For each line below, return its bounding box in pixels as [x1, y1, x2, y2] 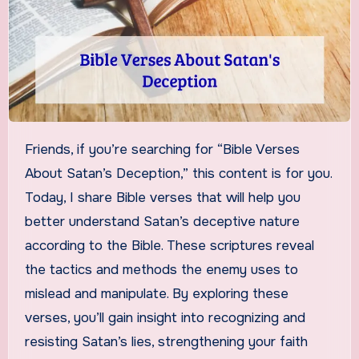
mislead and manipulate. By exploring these [24, 284, 288, 302]
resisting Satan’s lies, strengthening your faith [24, 333, 308, 350]
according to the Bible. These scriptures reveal [24, 236, 314, 254]
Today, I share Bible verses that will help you [24, 188, 301, 206]
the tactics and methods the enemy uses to [24, 260, 298, 278]
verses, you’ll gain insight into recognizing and [24, 309, 305, 326]
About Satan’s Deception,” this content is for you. [24, 164, 332, 182]
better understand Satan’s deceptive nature [24, 212, 300, 230]
